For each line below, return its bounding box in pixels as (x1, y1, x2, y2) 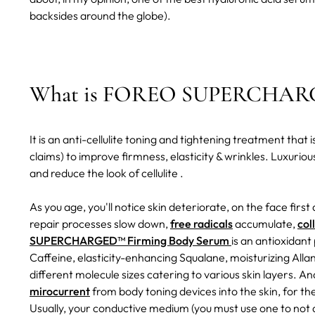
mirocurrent (30, 283, 90, 298)
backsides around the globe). (30, 8, 171, 22)
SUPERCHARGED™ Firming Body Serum (30, 233, 231, 247)
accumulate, (233, 216, 297, 231)
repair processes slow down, (30, 216, 170, 231)
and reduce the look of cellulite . (30, 165, 184, 180)
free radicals (170, 216, 233, 231)
